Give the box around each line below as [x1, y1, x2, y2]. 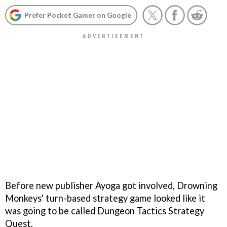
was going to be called [5, 205, 97, 216]
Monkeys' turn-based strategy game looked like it [5, 192, 205, 204]
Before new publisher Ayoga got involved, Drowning [5, 179, 217, 191]
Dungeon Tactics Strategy [97, 205, 204, 216]
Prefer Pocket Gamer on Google [24, 11, 131, 19]
